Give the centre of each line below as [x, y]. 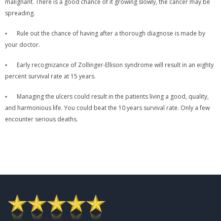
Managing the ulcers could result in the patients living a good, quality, [113, 96]
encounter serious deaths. [41, 119]
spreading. [21, 13]
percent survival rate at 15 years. [51, 76]
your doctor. [23, 44]
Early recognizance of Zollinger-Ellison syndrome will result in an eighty [115, 65]
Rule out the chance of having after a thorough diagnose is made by [111, 33]
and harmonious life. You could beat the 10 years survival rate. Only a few [107, 108]
